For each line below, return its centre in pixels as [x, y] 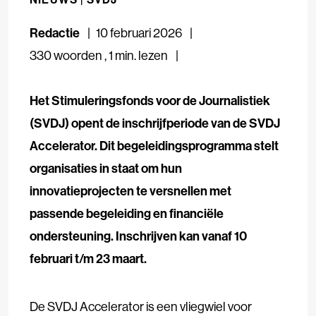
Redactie [56, 32]
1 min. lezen [138, 55]
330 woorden [66, 55]
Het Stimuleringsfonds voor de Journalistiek [150, 100]
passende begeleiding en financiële [127, 213]
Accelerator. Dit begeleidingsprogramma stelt [154, 145]
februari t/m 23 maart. [88, 258]
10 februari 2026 [140, 32]
